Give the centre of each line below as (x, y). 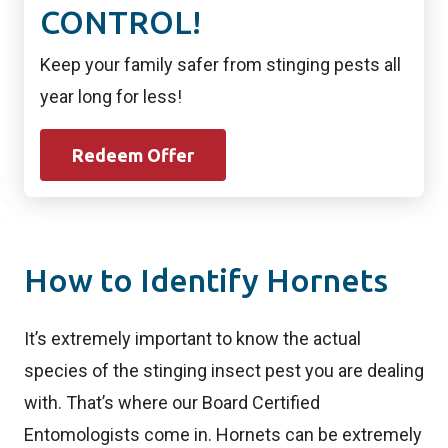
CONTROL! (120, 21)
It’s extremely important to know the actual (192, 339)
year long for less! (111, 96)
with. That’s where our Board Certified (172, 403)
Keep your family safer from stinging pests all (220, 64)
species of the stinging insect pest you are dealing (224, 371)
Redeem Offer (133, 154)
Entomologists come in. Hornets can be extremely (223, 435)
